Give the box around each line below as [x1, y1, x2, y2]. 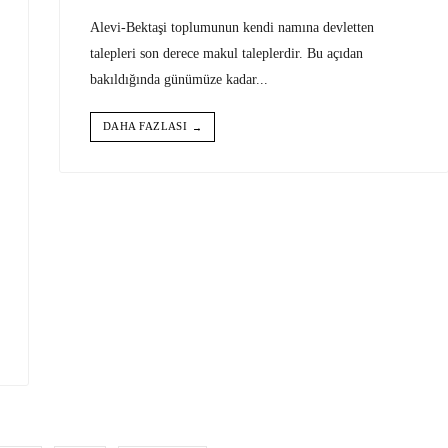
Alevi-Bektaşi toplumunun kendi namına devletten [90, 18, 374, 35]
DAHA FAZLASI [103, 119, 188, 132]
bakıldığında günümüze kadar [90, 70, 256, 87]
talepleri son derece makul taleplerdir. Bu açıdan [90, 44, 363, 61]
